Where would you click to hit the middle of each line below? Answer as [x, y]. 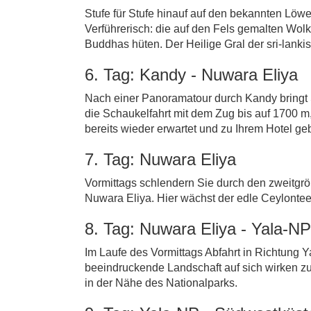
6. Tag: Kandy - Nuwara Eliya [191, 75]
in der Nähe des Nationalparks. [161, 283]
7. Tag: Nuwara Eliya [160, 159]
